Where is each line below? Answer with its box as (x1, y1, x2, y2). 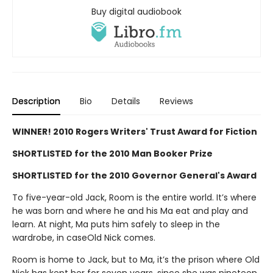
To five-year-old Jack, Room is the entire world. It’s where (12, 191, 257, 204)
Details (112, 94, 140, 107)
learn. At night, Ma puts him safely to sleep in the (12, 218, 220, 230)
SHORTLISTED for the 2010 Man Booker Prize (12, 147, 213, 160)
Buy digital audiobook (91, 5, 182, 18)
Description (12, 94, 60, 107)
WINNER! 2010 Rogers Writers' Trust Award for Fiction (12, 125, 257, 138)
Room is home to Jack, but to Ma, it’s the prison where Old (12, 253, 260, 266)
